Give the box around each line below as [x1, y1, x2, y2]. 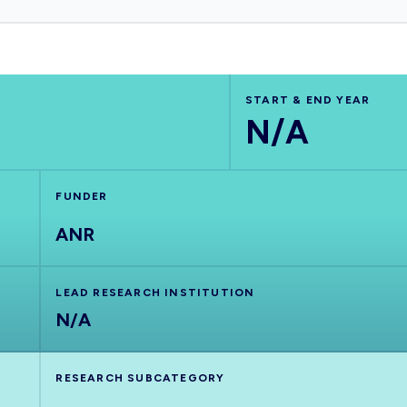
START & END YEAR [244, 94, 371, 106]
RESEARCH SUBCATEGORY [55, 372, 225, 384]
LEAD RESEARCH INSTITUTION [55, 286, 255, 299]
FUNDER [55, 190, 108, 203]
